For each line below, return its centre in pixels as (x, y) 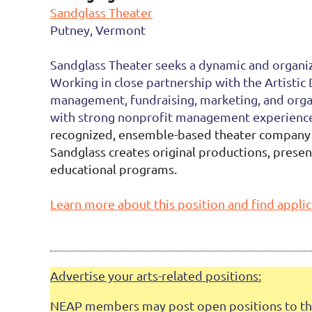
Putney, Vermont (98, 30)
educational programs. (114, 169)
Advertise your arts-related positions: (156, 275)
